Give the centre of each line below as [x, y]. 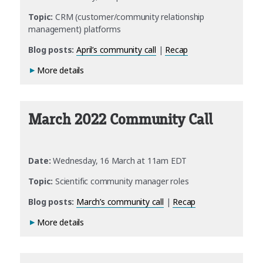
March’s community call [120, 202]
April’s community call [116, 49]
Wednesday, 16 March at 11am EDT [119, 161]
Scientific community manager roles [121, 181]
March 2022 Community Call [120, 119]
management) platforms [75, 29]
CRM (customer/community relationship [129, 16]
